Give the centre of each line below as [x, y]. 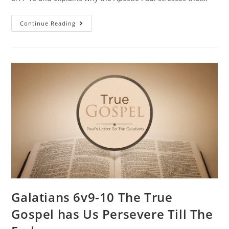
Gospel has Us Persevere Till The [112, 214]
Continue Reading [48, 24]
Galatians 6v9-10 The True [92, 197]
